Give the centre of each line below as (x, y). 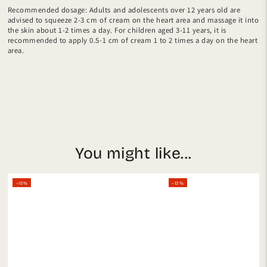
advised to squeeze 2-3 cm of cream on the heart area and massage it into (133, 20)
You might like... (133, 153)
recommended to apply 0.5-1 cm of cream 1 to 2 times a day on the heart (133, 40)
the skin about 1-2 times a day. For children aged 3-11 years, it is (117, 30)
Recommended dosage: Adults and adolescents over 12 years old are (124, 10)
